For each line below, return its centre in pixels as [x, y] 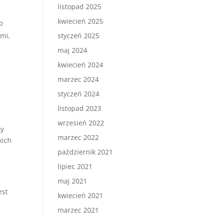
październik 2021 [85, 152]
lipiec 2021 [75, 166]
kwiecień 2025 [81, 21]
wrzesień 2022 [81, 123]
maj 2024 [73, 50]
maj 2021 [73, 181]
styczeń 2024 [79, 94]
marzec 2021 [78, 210]
